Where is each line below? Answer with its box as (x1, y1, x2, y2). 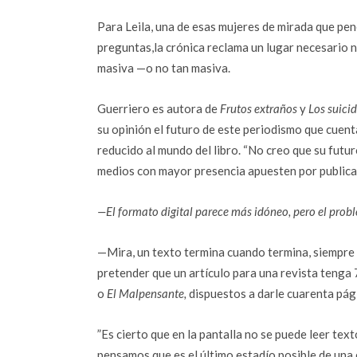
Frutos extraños (220, 101, 297, 116)
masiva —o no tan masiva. (97, 61, 230, 75)
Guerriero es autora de (97, 101, 220, 116)
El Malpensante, (107, 286, 186, 300)
